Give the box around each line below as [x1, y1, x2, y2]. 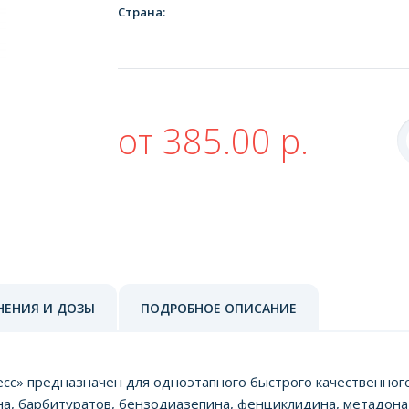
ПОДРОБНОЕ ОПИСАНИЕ [141, 299, 297, 317]
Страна [118, 3, 163, 20]
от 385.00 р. [118, 116, 309, 164]
